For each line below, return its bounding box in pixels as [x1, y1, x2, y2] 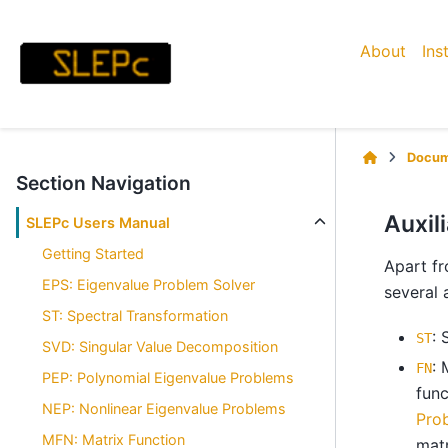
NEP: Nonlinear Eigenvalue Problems [42, 400, 287, 417]
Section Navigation [16, 171, 191, 195]
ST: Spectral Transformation [42, 307, 229, 324]
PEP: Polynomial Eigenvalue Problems [42, 369, 295, 386]
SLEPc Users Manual [26, 214, 171, 231]
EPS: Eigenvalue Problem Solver [42, 276, 256, 293]
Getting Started [42, 245, 145, 262]
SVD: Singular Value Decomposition [42, 338, 279, 355]
